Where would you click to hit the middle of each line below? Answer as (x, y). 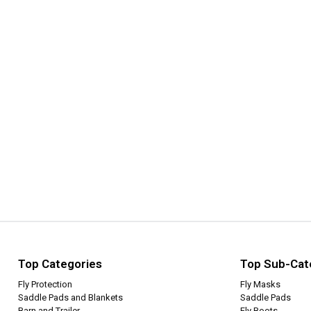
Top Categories (60, 264)
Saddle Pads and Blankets (70, 298)
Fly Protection (45, 285)
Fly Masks (260, 285)
